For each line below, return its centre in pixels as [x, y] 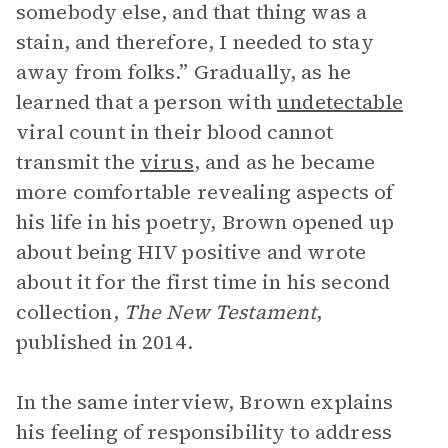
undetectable [340, 102]
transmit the [78, 162]
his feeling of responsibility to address [204, 432]
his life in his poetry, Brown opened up [205, 222]
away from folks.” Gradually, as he [184, 72]
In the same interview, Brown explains [205, 402]
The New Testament [220, 312]
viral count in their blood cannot [174, 132]
